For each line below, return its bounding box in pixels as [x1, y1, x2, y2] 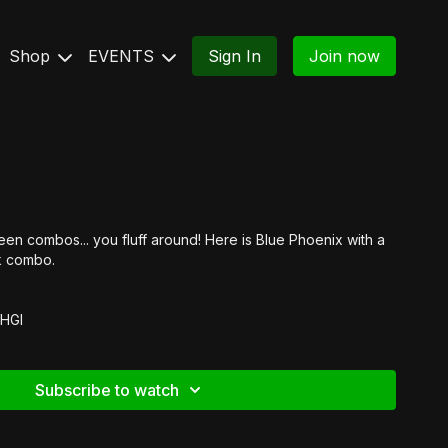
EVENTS [88, 46, 159, 66]
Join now [309, 46, 380, 66]
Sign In [208, 46, 261, 66]
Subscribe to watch [35, 380, 179, 400]
